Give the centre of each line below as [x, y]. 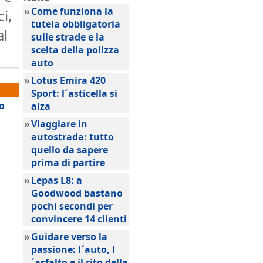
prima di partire [68, 163]
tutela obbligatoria [76, 24]
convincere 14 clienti [79, 219]
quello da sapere [70, 150]
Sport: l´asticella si [74, 93]
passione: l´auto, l [73, 249]
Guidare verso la [69, 237]
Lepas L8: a [57, 180]
